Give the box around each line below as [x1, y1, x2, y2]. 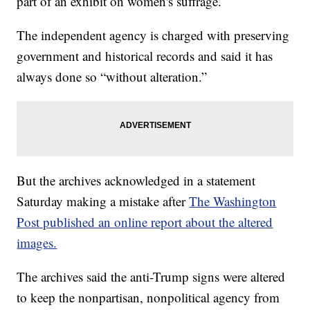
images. [17, 234, 57, 252]
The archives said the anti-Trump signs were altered [17, 268, 286, 286]
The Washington [189, 192, 277, 210]
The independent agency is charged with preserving [17, 26, 290, 44]
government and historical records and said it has [17, 47, 273, 65]
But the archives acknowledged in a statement [17, 172, 256, 190]
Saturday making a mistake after [17, 192, 190, 210]
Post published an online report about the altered [17, 213, 273, 231]
